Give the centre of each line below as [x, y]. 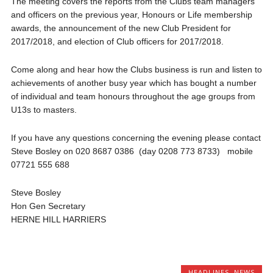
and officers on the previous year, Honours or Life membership [131, 15]
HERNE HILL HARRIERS [58, 219]
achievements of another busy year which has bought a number [133, 83]
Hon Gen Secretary [48, 206]
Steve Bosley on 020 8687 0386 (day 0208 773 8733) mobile [132, 151]
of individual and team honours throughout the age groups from [133, 96]
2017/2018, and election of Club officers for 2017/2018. [117, 41]
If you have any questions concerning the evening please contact [136, 138]
